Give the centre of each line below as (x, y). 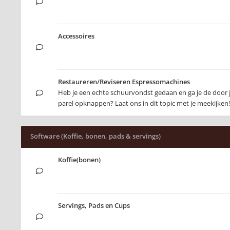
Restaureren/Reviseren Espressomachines (124, 82)
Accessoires (76, 36)
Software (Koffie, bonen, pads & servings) (95, 136)
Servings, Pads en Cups (94, 205)
